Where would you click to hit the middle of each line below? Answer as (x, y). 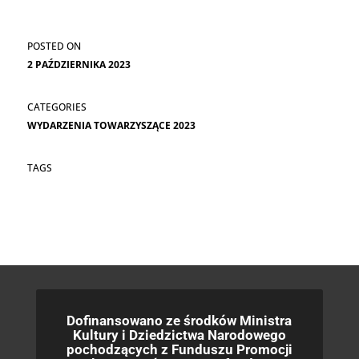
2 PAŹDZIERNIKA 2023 (79, 65)
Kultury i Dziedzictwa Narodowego (179, 335)
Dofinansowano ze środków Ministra (179, 321)
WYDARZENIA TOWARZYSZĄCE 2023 (111, 126)
